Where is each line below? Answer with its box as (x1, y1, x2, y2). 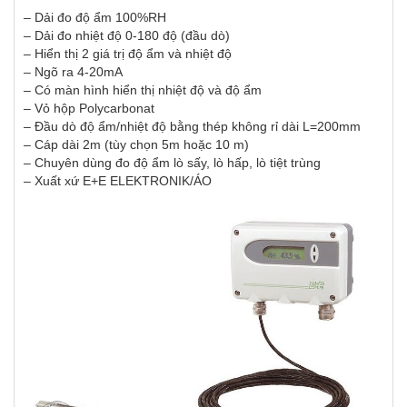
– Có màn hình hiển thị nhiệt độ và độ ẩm (24, 82, 262, 97)
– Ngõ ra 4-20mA (24, 64, 123, 79)
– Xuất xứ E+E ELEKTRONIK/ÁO (24, 173, 212, 188)
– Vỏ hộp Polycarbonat (24, 100, 154, 115)
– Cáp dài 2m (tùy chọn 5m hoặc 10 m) (24, 136, 249, 152)
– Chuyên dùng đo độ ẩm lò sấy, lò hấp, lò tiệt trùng (24, 154, 321, 170)
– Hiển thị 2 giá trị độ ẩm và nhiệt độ (24, 45, 232, 61)
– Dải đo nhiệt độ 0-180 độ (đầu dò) (24, 27, 230, 43)
